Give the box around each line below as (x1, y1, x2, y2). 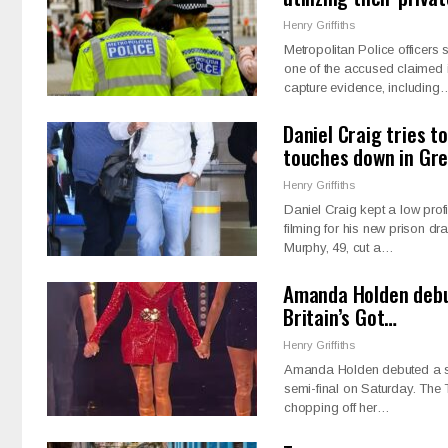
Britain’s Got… (283, 300, 398, 332)
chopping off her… (284, 399, 390, 415)
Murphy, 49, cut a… (284, 239, 394, 255)
